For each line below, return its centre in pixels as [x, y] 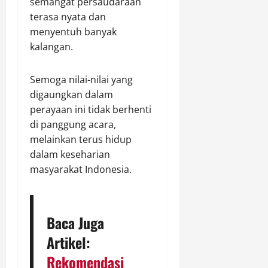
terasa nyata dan [68, 17]
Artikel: [68, 242]
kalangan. [51, 47]
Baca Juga [75, 222]
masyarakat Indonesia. [81, 169]
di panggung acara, [73, 124]
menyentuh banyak [73, 32]
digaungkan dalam [71, 95]
